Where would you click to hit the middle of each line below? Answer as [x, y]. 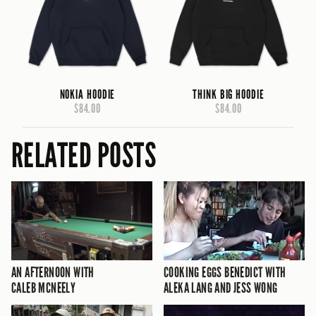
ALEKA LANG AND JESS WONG [221, 288]
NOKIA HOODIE [87, 94]
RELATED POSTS [84, 156]
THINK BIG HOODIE [229, 94]
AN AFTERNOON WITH [53, 273]
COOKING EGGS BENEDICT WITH [225, 273]
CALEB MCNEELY [44, 288]
